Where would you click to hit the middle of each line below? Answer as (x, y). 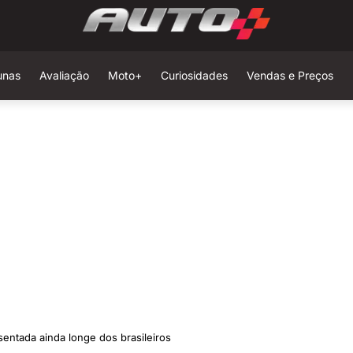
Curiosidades (194, 75)
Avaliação (64, 75)
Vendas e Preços (290, 75)
